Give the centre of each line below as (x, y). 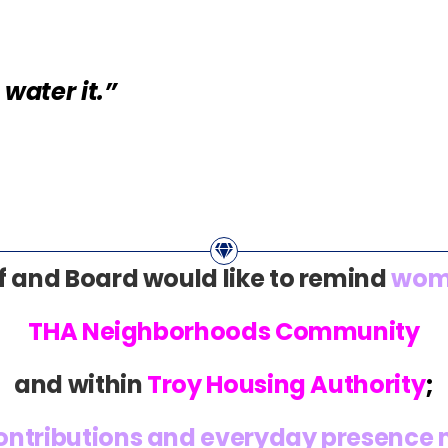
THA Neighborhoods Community (224, 331)
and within (78, 384)
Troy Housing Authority (286, 384)
